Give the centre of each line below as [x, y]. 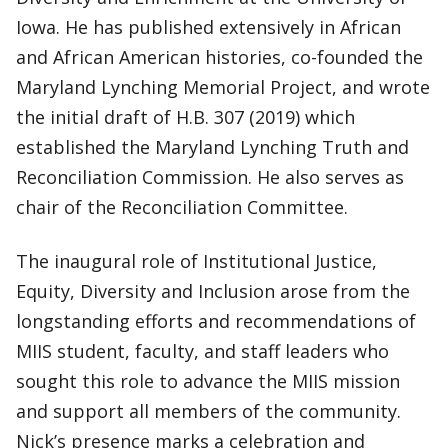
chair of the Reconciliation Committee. [182, 207]
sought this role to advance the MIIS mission [208, 381]
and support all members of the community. [208, 411]
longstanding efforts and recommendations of [216, 321]
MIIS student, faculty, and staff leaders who [202, 351]
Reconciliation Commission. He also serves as [210, 177]
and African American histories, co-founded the [219, 57]
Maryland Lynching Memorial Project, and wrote [223, 87]
